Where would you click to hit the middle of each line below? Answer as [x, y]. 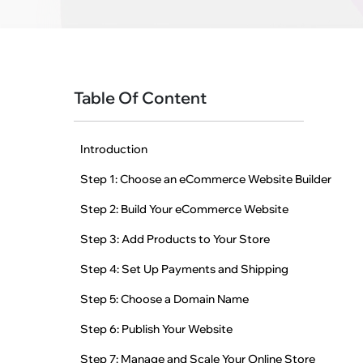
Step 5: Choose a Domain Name [165, 299]
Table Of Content [141, 98]
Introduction [114, 149]
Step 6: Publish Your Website [157, 329]
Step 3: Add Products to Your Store [175, 239]
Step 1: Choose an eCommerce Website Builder [206, 179]
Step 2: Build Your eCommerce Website [185, 209]
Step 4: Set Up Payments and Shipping [185, 269]
